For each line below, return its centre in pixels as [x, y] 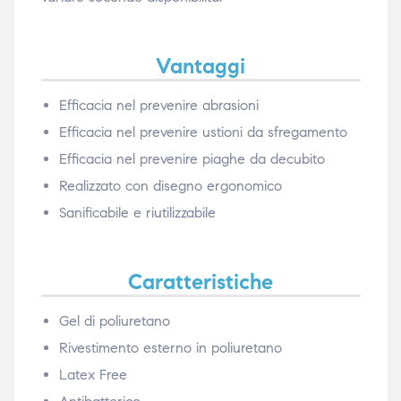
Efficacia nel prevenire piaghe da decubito [192, 159]
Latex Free [93, 375]
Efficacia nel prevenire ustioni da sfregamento [203, 132]
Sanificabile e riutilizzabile [137, 213]
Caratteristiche [200, 282]
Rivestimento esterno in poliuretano [170, 348]
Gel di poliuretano [114, 321]
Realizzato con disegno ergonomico [170, 186]
